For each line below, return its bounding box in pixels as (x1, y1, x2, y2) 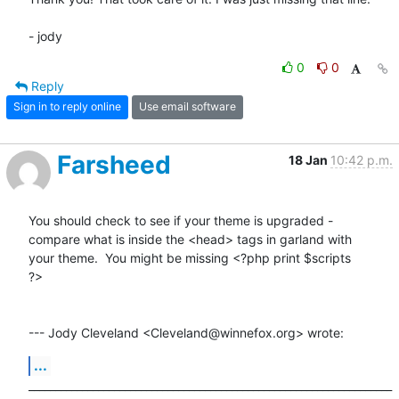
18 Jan (289, 151, 330, 167)
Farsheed (57, 149, 171, 180)
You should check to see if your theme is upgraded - (28, 212, 333, 228)
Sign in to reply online (13, 100, 121, 114)
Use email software (139, 100, 236, 114)
